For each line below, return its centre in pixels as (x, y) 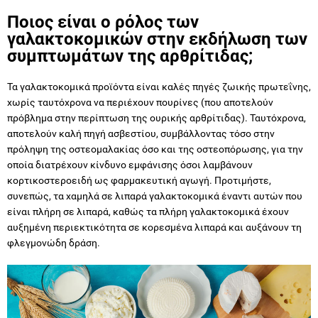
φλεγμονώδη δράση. (54, 243)
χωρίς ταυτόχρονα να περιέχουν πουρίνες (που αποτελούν (140, 103)
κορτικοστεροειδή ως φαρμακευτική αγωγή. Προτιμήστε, (139, 181)
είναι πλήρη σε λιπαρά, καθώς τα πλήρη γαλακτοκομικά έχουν (148, 212)
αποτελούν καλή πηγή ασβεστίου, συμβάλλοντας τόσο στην (141, 134)
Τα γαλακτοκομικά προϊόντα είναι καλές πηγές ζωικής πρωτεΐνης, (159, 87)
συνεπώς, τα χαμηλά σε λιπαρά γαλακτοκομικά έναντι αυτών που (155, 196)
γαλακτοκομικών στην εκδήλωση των (157, 39)
